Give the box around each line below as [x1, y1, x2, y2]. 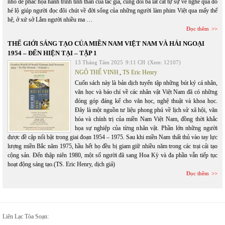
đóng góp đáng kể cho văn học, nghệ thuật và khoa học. [75, 97, 217, 104]
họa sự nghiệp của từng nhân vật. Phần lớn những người [75, 125, 217, 132]
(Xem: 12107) [148, 59, 181, 65]
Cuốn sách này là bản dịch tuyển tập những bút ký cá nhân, [75, 79, 217, 86]
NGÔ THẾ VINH [75, 69, 119, 76]
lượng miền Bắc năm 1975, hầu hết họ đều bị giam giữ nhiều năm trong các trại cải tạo [8, 143, 217, 150]
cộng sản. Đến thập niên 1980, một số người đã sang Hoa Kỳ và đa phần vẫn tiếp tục [8, 152, 217, 159]
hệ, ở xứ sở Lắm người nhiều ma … [8, 16, 92, 23]
